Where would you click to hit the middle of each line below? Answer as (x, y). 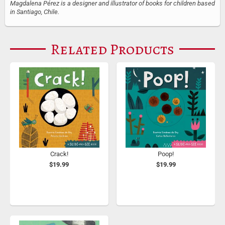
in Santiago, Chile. (35, 12)
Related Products (113, 49)
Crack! (59, 154)
